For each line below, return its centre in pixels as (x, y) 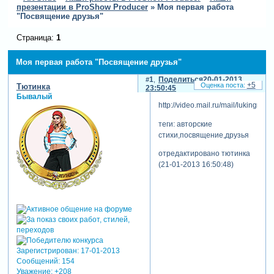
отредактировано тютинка (204, 153)
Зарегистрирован (46, 250)
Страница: (36, 38)
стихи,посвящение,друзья (203, 135)
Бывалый (34, 97)
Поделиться (180, 80)
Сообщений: (38, 261)
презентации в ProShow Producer (82, 7)
